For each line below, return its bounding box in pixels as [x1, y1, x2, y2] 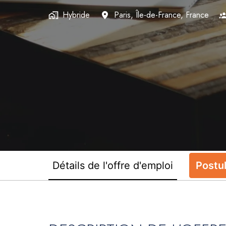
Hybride [63, 9, 90, 21]
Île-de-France [136, 9, 181, 21]
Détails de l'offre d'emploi [52, 159, 173, 172]
